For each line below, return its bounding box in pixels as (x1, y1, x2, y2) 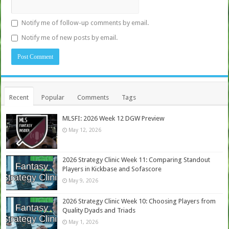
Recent (9, 93, 29, 101)
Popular (41, 93, 65, 101)
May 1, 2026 (68, 219, 99, 225)
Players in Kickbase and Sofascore (62, 165, 162, 173)
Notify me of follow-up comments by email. (21, 18, 149, 27)
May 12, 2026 (68, 126, 102, 133)
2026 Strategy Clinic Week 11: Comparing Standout (62, 156, 211, 164)
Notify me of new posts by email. (21, 33, 118, 41)
